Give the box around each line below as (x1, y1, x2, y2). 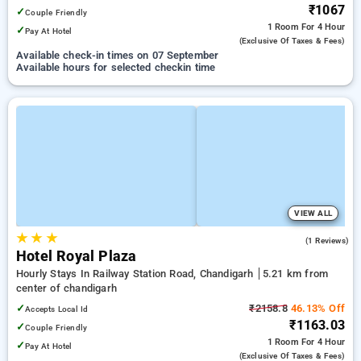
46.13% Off (287, 302, 345, 314)
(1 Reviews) (305, 236, 349, 245)
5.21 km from (262, 268, 329, 280)
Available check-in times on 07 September (16, 49, 219, 61)
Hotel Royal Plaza (16, 248, 137, 264)
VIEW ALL (294, 209, 332, 218)
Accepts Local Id (25, 304, 89, 314)
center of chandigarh (16, 282, 117, 294)
